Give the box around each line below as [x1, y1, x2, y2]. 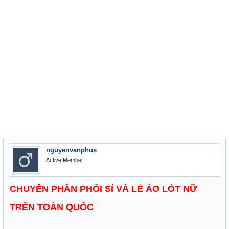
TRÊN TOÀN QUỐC [10, 202, 94, 212]
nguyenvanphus [46, 146, 97, 154]
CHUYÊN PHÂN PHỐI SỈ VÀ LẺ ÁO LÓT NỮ [10, 184, 197, 194]
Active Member [46, 157, 83, 163]
